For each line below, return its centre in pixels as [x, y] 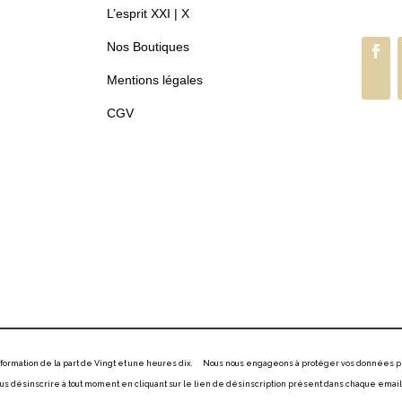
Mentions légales [155, 80]
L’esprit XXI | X [149, 14]
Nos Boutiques [149, 47]
